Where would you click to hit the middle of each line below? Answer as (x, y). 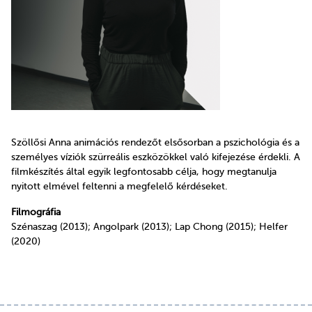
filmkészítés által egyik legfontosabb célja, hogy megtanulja (144, 172)
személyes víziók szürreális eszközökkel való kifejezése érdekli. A (156, 157)
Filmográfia (36, 212)
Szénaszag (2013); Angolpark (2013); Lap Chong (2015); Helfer (149, 227)
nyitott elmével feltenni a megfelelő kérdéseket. (119, 187)
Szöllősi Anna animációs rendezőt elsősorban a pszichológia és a (155, 143)
